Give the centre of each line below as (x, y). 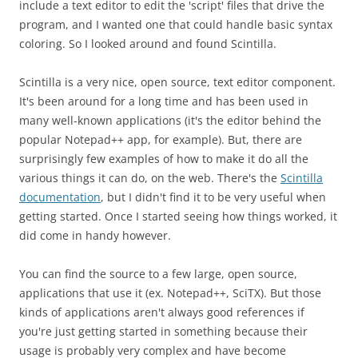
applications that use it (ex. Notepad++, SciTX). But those (170, 292)
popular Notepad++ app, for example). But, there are (161, 139)
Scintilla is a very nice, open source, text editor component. (177, 82)
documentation (60, 197)
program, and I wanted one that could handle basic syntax (176, 24)
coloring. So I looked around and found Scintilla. (148, 43)
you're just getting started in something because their (163, 331)
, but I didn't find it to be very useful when (213, 197)
